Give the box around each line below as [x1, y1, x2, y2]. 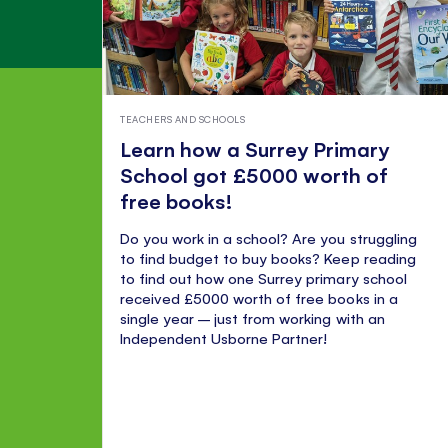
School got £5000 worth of [120, 161, 389, 189]
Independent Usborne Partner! [120, 328, 332, 348]
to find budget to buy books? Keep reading [120, 248, 416, 268]
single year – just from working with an [120, 308, 385, 328]
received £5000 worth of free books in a [120, 288, 398, 308]
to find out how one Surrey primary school [120, 268, 407, 288]
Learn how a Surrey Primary [120, 135, 390, 163]
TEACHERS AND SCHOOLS [120, 112, 246, 125]
